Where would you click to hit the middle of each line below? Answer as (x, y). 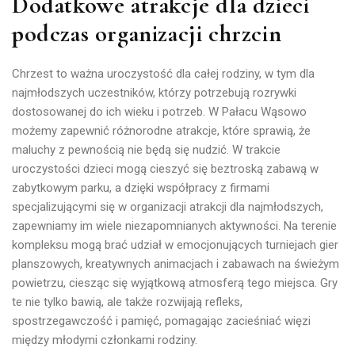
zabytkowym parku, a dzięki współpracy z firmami (141, 187)
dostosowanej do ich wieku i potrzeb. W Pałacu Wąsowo (159, 111)
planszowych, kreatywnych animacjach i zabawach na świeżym (176, 263)
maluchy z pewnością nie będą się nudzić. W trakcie (146, 149)
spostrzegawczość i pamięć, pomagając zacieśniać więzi (161, 321)
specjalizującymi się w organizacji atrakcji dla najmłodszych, (168, 206)
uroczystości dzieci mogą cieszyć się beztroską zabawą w (165, 168)
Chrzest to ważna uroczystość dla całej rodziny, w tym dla (163, 73)
